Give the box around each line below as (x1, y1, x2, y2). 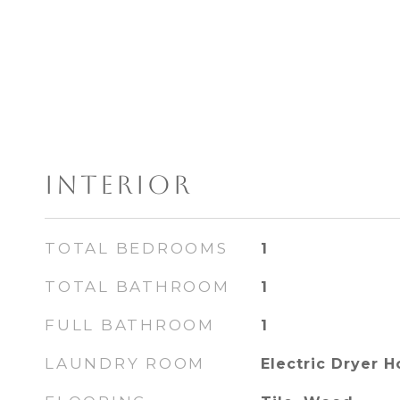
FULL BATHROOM (45, 316, 215, 334)
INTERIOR (45, 170, 193, 200)
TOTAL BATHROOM (45, 278, 230, 296)
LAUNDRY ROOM (45, 354, 205, 372)
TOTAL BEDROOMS (45, 239, 229, 257)
